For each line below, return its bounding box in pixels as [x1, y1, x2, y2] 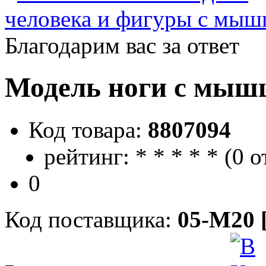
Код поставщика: [5, 206, 178, 232]
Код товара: [28, 116, 148, 142]
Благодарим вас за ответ [5, 33, 239, 58]
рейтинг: [44, 143, 129, 169]
